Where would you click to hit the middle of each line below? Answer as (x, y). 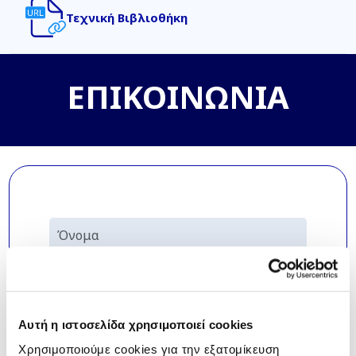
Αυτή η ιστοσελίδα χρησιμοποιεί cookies (136, 324)
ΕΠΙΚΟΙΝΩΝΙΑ (178, 96)
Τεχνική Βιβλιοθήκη (126, 17)
